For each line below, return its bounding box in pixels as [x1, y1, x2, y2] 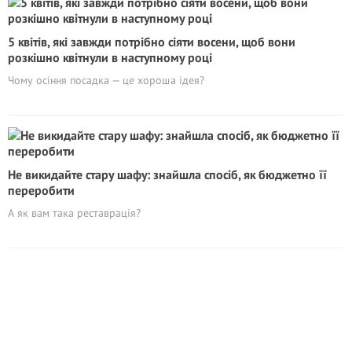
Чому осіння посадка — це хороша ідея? [8, 73, 204, 87]
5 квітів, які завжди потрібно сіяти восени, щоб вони [8, 34, 295, 49]
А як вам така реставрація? [8, 206, 141, 220]
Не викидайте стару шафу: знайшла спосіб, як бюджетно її [8, 167, 327, 182]
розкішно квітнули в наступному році [8, 49, 212, 65]
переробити [8, 182, 75, 198]
